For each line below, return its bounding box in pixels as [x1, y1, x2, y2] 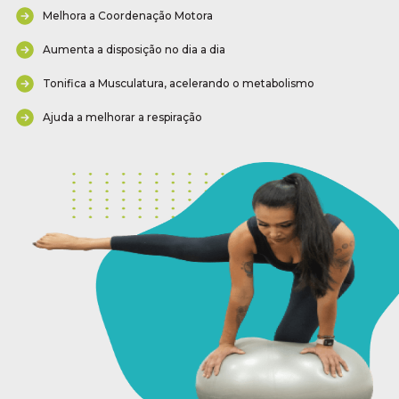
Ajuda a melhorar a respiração [43, 110, 202, 125]
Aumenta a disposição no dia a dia [43, 43, 225, 57]
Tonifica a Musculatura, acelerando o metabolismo [43, 77, 314, 91]
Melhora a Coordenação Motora [43, 9, 213, 23]
